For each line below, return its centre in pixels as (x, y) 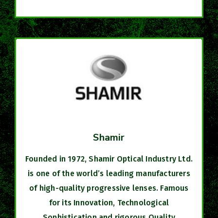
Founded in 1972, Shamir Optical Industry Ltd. (109, 159)
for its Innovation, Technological (109, 202)
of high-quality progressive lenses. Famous (109, 188)
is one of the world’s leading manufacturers (109, 173)
